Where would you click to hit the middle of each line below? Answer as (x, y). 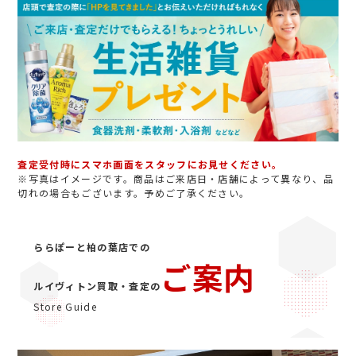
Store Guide (65, 306)
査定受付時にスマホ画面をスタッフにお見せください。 (150, 164)
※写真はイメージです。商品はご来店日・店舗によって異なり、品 (176, 178)
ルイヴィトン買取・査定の (97, 285)
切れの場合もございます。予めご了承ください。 (134, 192)
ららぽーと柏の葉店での (92, 246)
